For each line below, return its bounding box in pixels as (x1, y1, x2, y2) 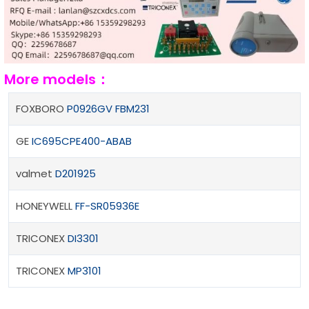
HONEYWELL (16, 199, 75, 214)
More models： (4, 70, 110, 90)
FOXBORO (16, 101, 67, 117)
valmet (16, 166, 55, 181)
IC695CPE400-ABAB (32, 134, 132, 149)
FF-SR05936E (75, 199, 139, 214)
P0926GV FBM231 (67, 101, 150, 117)
